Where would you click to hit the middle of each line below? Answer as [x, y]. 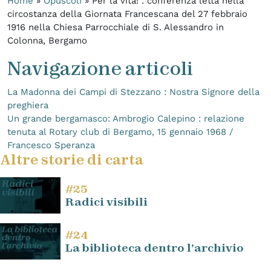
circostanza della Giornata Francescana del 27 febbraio [127, 14]
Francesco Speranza [51, 145]
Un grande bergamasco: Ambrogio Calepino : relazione [126, 118]
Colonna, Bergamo [47, 40]
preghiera [28, 105]
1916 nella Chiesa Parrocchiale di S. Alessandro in [116, 27]
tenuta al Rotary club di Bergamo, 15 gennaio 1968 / [120, 132]
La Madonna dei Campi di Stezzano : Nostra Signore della [133, 92]
